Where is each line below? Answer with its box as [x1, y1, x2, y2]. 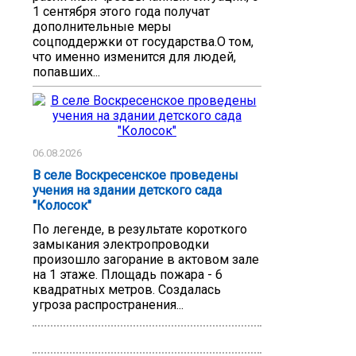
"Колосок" [33, 198, 91, 214]
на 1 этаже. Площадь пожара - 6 [33, 267, 222, 283]
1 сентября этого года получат [33, 3, 210, 19]
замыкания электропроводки [33, 237, 209, 253]
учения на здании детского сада [33, 183, 222, 199]
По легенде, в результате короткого [33, 222, 247, 238]
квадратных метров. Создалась [33, 282, 221, 298]
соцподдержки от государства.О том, [33, 33, 253, 49]
